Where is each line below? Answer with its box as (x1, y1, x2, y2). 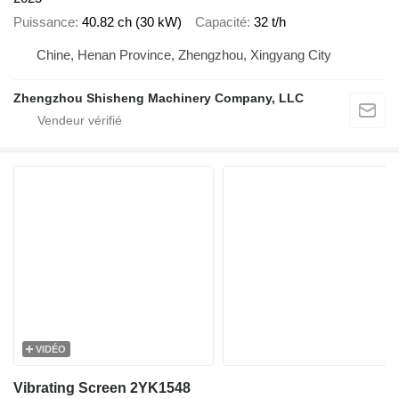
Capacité (195, 13, 247, 29)
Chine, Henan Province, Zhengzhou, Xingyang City (250, 47, 331, 62)
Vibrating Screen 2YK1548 (13, 380, 191, 395)
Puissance (13, 13, 75, 29)
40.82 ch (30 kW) (82, 13, 182, 29)
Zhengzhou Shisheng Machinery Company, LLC (13, 91, 304, 105)
